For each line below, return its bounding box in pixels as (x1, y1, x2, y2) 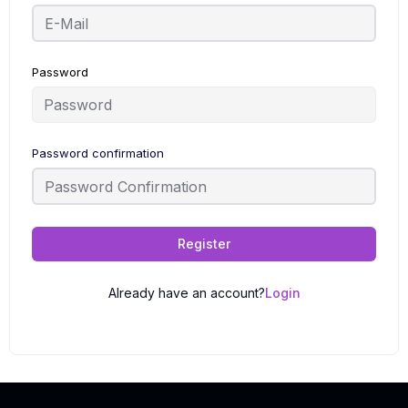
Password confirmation (32, 146, 164, 160)
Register (178, 236, 230, 251)
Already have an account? (107, 285, 265, 301)
